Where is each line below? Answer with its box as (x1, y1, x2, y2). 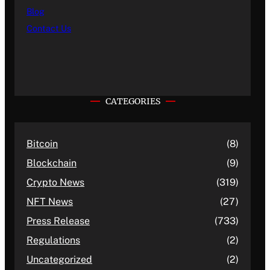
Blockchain (27, 157, 77, 169)
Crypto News (27, 177, 84, 189)
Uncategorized (27, 254, 92, 266)
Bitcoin (27, 138, 58, 150)
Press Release (27, 215, 90, 227)
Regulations (27, 234, 80, 246)
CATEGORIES (105, 96, 160, 107)
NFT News (27, 196, 73, 208)
